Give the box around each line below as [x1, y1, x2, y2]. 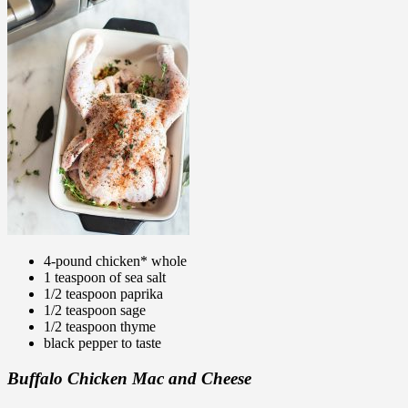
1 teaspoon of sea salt [44, 270, 166, 286]
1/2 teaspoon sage [44, 302, 146, 319]
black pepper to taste [44, 335, 161, 352]
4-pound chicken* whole [44, 253, 187, 270]
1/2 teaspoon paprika [44, 286, 163, 302]
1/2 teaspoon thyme [44, 319, 156, 335]
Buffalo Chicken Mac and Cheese [7, 368, 251, 388]
